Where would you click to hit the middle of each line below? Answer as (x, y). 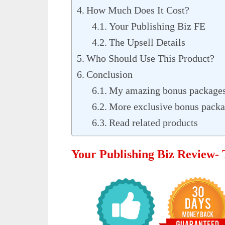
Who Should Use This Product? (150, 58)
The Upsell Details (147, 42)
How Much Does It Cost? (138, 10)
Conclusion (109, 74)
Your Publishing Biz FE (157, 26)
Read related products (153, 123)
